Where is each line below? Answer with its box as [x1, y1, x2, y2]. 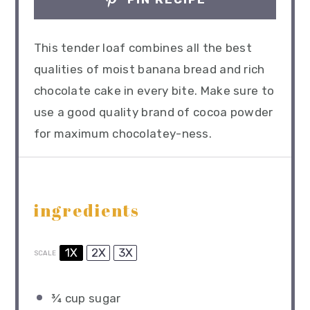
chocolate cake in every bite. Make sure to [33, 84, 275, 98]
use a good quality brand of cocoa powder [33, 105, 273, 120]
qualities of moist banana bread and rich [33, 62, 265, 77]
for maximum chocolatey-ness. [33, 127, 212, 141]
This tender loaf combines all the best [33, 41, 253, 55]
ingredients [33, 199, 140, 221]
